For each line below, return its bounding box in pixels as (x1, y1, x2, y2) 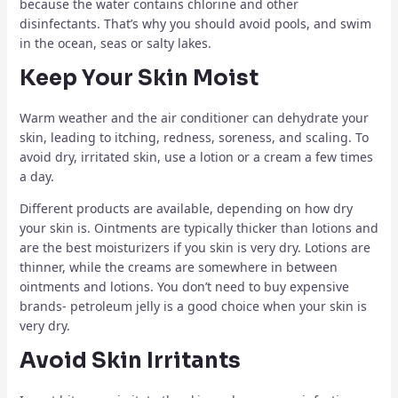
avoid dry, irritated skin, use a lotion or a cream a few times (19, 148, 373, 166)
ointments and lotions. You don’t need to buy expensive (19, 278, 349, 296)
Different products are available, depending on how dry (19, 200, 353, 218)
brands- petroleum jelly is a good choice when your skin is (19, 298, 367, 315)
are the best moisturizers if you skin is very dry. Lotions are (19, 239, 370, 257)
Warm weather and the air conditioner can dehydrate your (19, 109, 369, 127)
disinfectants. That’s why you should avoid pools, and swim (19, 15, 371, 33)
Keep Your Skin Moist (19, 65, 259, 92)
